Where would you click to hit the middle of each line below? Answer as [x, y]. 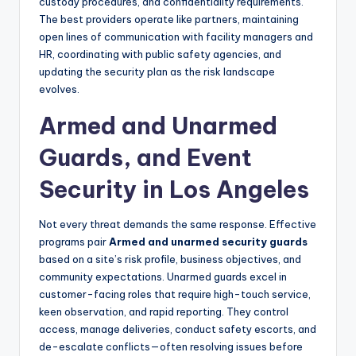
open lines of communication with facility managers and [176, 37]
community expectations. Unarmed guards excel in [163, 277]
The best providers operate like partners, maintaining [169, 19]
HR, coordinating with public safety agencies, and [160, 54]
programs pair [74, 242]
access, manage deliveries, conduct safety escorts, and [178, 329]
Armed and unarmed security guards [208, 242]
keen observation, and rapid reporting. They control [164, 312]
